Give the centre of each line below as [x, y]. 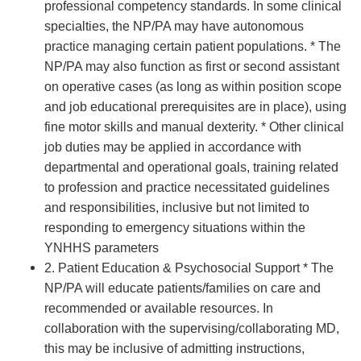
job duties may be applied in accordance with [173, 147]
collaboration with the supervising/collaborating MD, [192, 328]
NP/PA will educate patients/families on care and [183, 288]
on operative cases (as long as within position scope [193, 87]
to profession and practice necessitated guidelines [187, 187]
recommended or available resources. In [159, 308]
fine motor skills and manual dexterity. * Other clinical [194, 127]
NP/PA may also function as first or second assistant [192, 66]
